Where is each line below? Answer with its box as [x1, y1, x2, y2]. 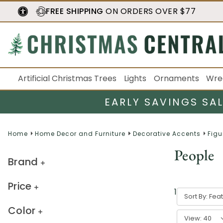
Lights [123, 73, 146, 84]
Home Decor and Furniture [35, 129, 126, 138]
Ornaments [153, 73, 199, 84]
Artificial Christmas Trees [18, 73, 116, 84]
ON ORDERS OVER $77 [103, 5, 196, 17]
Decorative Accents [132, 129, 201, 138]
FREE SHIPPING [46, 5, 104, 17]
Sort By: [184, 191, 208, 201]
